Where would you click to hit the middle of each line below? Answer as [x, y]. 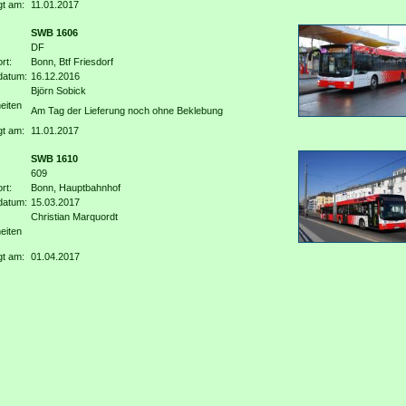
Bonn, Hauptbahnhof [75, 188]
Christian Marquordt [74, 217]
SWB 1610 [54, 159]
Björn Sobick [58, 91]
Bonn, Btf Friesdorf [72, 62]
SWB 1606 [54, 33]
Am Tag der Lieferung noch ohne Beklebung [126, 111]
